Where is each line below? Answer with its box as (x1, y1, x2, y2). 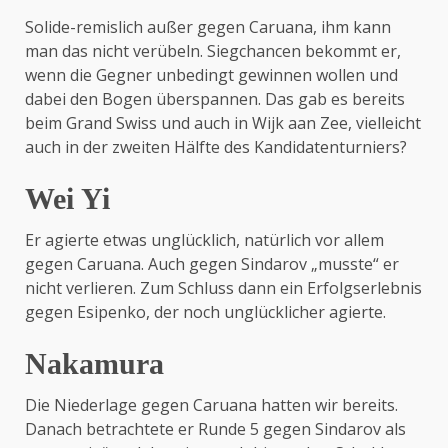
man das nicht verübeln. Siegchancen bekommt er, (25, 40, 401, 62)
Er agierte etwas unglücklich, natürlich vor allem (25, 229, 384, 251)
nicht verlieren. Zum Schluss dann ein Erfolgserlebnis (25, 277, 422, 299)
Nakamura (25, 347, 164, 380)
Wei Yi (25, 182, 110, 215)
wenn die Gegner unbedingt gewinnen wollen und (25, 64, 398, 86)
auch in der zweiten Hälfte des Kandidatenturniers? (25, 136, 407, 158)
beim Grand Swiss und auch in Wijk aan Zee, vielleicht (25, 112, 421, 134)
